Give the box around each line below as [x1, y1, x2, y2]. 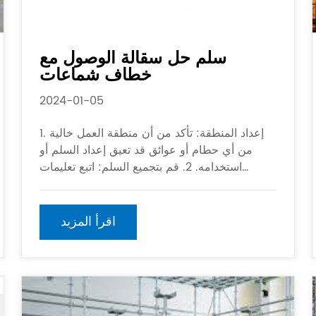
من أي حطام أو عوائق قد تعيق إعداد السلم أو [39, 141, 253, 160]
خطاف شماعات [39, 61, 152, 90]
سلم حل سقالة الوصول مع [39, 44, 227, 73]
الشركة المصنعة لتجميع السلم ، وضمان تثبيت [39, 175, 254, 194]
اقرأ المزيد [61, 212, 116, 233]
